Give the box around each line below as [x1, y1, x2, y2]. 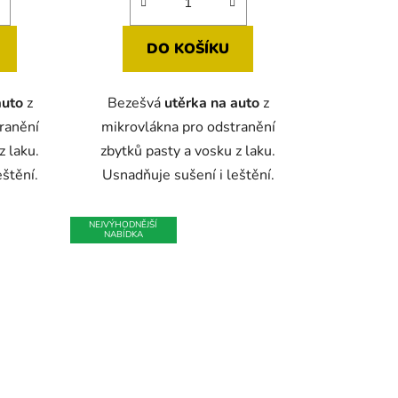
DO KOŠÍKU [147, 38, 230, 59]
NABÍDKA [103, 227, 143, 241]
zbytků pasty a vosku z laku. [100, 140, 276, 161]
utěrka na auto [163, 92, 259, 113]
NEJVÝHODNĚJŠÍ [89, 218, 158, 231]
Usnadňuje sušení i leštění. [101, 164, 275, 185]
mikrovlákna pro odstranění [100, 116, 275, 137]
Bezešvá [107, 92, 164, 113]
